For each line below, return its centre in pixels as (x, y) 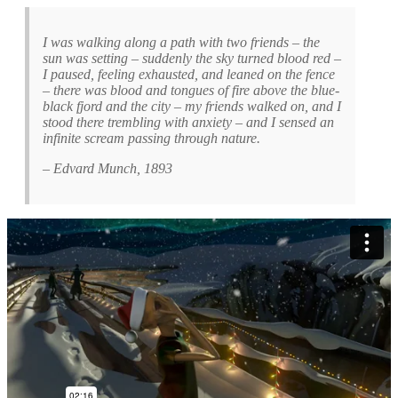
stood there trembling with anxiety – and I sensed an (188, 122)
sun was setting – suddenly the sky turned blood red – (192, 58)
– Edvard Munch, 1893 (107, 168)
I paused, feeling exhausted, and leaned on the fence (189, 74)
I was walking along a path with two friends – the (181, 42)
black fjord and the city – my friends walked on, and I (192, 106)
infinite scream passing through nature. (151, 138)
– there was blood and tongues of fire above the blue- (191, 90)
